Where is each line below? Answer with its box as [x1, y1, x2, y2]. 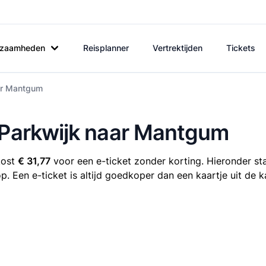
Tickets [226, 43, 255, 53]
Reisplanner [83, 43, 129, 53]
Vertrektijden [153, 43, 202, 53]
